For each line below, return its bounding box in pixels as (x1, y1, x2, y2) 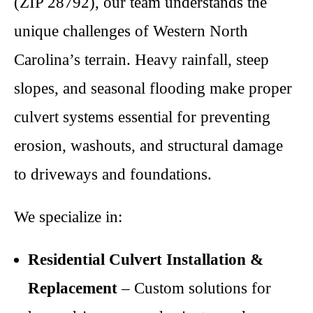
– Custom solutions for (117, 279, 271, 297)
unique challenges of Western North (14, 22, 248, 40)
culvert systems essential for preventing (14, 108, 270, 126)
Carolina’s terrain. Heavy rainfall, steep (14, 51, 269, 68)
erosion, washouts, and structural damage (14, 137, 283, 154)
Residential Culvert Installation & (28, 251, 263, 268)
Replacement (28, 279, 117, 297)
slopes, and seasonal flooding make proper (14, 80, 292, 97)
